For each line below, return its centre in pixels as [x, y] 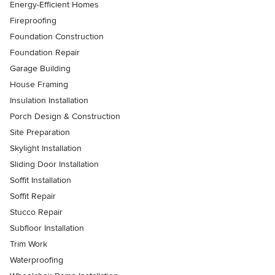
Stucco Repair [36, 212]
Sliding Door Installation [54, 165]
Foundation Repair [45, 53]
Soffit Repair [33, 196]
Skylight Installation [46, 149]
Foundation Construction [57, 37]
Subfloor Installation [47, 228]
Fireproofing [33, 21]
